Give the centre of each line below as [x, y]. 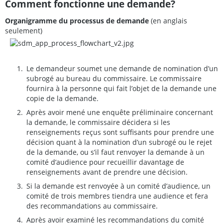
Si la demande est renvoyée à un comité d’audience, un [118, 186]
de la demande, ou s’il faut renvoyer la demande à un [115, 152]
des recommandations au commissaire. [92, 206]
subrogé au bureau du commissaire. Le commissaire [114, 79]
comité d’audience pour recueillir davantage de [105, 162]
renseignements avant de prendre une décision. [107, 172]
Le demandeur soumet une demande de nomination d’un [122, 69]
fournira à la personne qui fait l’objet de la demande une [121, 89]
